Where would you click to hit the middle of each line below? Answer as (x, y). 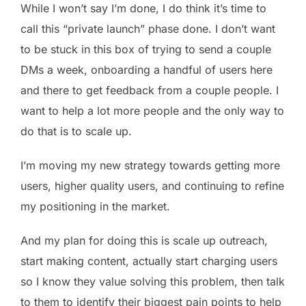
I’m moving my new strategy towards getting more (150, 166)
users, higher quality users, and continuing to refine (152, 186)
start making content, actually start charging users (149, 261)
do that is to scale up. (76, 131)
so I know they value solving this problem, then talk (153, 282)
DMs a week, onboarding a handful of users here (147, 70)
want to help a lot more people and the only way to (152, 111)
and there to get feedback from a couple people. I (150, 91)
